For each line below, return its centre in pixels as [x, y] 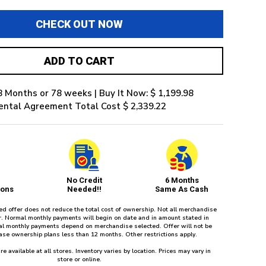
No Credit [84, 180]
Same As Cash [182, 189]
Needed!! [84, 189]
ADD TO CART [79, 61]
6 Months [182, 180]
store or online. [79, 259]
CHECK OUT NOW [79, 24]
